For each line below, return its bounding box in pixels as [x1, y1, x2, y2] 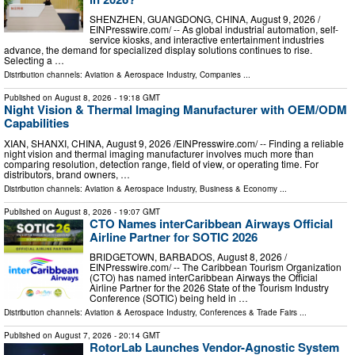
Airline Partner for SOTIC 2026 [90, 227, 258, 246]
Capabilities [4, 114, 69, 132]
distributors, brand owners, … [4, 166, 130, 181]
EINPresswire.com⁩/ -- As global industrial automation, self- [90, 22, 338, 36]
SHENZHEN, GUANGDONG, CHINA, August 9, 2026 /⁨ [90, 12, 320, 26]
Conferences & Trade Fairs [200, 307, 297, 319]
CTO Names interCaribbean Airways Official [90, 214, 333, 232]
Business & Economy [200, 182, 277, 194]
